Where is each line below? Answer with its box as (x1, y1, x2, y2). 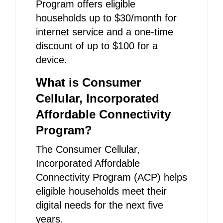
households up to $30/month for (36, 12, 177, 23)
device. (36, 54, 67, 65)
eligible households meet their (36, 186, 167, 197)
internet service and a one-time (36, 26, 173, 37)
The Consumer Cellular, (36, 144, 140, 155)
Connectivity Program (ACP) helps (36, 172, 187, 183)
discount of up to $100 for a (36, 40, 158, 51)
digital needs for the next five (36, 200, 163, 211)
